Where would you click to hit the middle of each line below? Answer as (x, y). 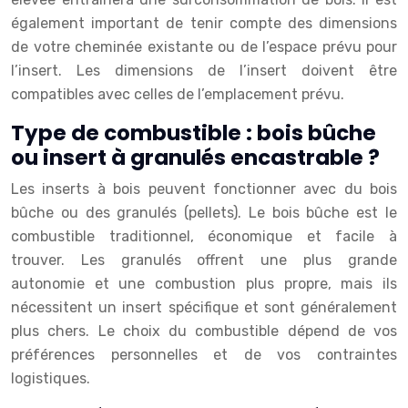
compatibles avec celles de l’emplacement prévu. (178, 94)
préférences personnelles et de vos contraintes (204, 355)
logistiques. (51, 378)
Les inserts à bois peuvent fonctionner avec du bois (204, 189)
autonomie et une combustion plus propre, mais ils (204, 284)
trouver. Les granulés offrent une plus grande (204, 260)
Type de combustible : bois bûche (194, 133)
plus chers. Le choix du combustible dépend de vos (204, 331)
